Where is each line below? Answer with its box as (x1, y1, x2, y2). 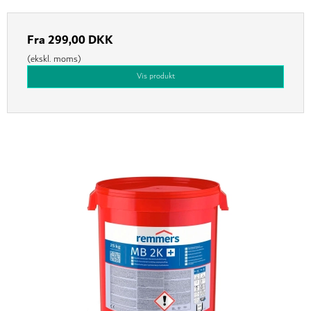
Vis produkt (136, 69, 175, 83)
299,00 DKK (48, 30, 113, 51)
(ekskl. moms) (27, 51, 81, 67)
